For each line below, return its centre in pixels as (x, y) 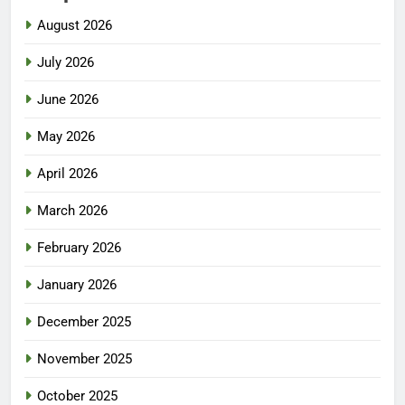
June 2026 (68, 100)
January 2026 (77, 285)
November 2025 (85, 359)
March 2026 (72, 211)
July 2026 (66, 63)
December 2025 (84, 322)
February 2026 (79, 248)
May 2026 (66, 137)
